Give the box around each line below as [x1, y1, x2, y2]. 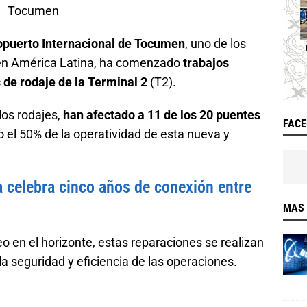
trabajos [183, 56, 229, 70]
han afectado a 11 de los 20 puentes [63, 108, 260, 122]
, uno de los [185, 36, 246, 51]
